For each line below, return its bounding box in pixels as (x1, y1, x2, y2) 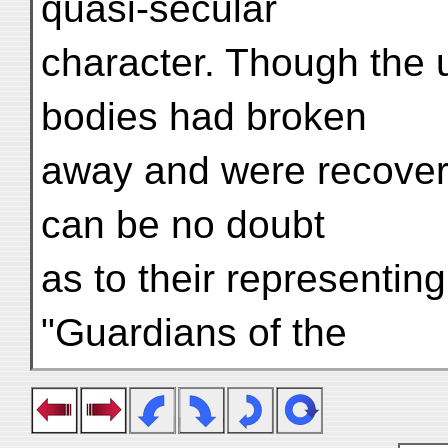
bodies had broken (41, 95, 367, 138)
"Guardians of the (41, 311, 347, 354)
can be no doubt (41, 203, 325, 246)
